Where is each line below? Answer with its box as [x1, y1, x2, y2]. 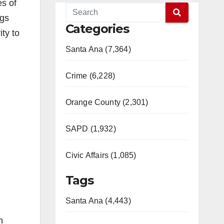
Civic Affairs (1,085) [65, 151, 136, 159]
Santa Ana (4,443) [65, 196, 131, 205]
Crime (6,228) [65, 71, 115, 80]
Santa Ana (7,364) [65, 45, 131, 53]
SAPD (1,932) [65, 124, 116, 133]
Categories [65, 21, 129, 36]
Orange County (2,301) [65, 98, 148, 106]
